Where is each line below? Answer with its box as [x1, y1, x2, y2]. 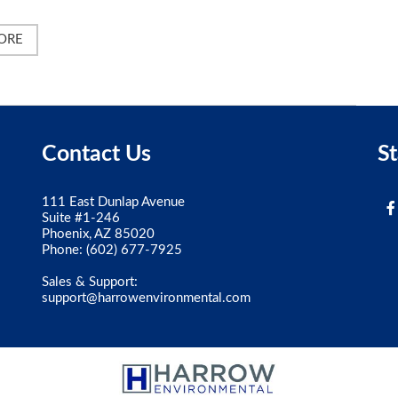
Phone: [42, 243, 87, 257]
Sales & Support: [42, 275, 139, 289]
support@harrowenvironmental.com [42, 291, 251, 305]
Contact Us [42, 142, 152, 165]
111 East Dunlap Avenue [42, 195, 186, 209]
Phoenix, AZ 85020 [42, 227, 155, 241]
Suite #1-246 [42, 211, 121, 225]
